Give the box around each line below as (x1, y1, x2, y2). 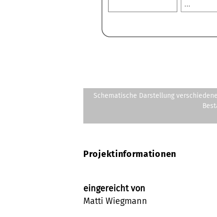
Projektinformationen (83, 148, 176, 159)
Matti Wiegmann (83, 195, 147, 206)
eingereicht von (83, 183, 145, 194)
